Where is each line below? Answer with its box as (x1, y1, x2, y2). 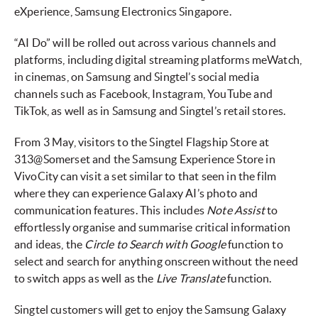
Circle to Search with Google (84, 238, 226, 251)
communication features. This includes (14, 204, 207, 217)
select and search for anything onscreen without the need (14, 255, 298, 268)
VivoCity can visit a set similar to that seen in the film (14, 170, 277, 183)
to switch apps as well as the (14, 272, 154, 285)
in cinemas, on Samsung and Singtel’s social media (14, 70, 259, 84)
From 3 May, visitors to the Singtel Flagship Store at (14, 136, 270, 149)
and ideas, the (14, 238, 85, 251)
